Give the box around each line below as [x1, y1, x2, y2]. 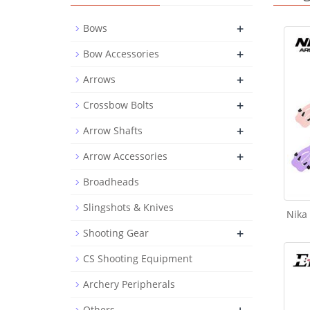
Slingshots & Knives [83, 201, 174, 214]
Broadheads [83, 175, 139, 188]
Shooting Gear [83, 226, 149, 239]
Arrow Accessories [83, 149, 167, 163]
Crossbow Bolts [83, 98, 154, 111]
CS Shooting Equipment [83, 252, 192, 265]
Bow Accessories [83, 47, 159, 60]
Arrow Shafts [83, 124, 143, 137]
